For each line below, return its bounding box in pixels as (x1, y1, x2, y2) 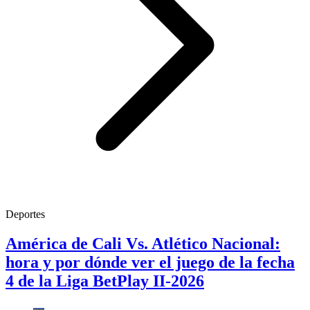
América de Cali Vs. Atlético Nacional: (6, 235, 280, 253)
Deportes (6, 208, 45, 221)
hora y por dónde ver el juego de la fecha (6, 253, 295, 272)
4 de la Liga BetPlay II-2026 (6, 272, 204, 291)
